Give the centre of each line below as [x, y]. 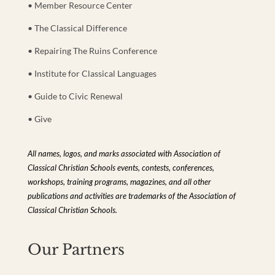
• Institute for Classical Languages [92, 73]
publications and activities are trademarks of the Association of [131, 196]
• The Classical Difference [77, 28]
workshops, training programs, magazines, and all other [119, 182]
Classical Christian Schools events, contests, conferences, [121, 168]
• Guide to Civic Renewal [75, 96]
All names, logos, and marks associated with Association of [124, 153]
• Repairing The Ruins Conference [92, 50]
